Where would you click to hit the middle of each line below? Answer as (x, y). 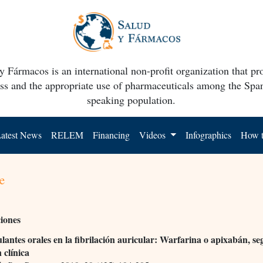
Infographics (209, 134)
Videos (154, 134)
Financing (112, 134)
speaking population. (131, 100)
